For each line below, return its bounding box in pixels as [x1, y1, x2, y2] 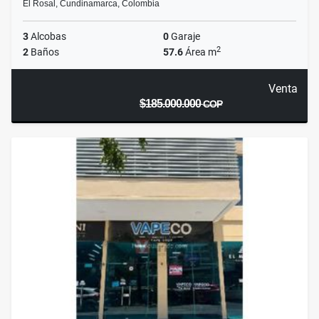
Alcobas [28, 31, 66, 43]
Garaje [169, 31, 200, 43]
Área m [183, 46, 216, 58]
